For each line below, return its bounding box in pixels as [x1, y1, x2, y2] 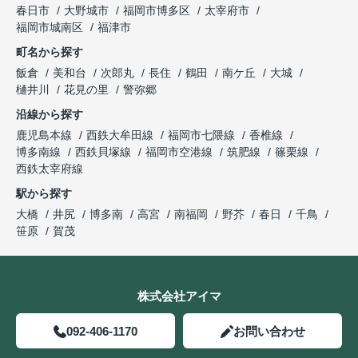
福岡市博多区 [123, 3, 190, 17]
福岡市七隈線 [168, 128, 238, 141]
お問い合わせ [233, 324, 305, 338]
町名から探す [16, 45, 83, 58]
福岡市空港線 [145, 145, 216, 158]
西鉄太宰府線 [16, 161, 83, 175]
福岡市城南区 [16, 20, 83, 34]
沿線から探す [16, 107, 83, 121]
